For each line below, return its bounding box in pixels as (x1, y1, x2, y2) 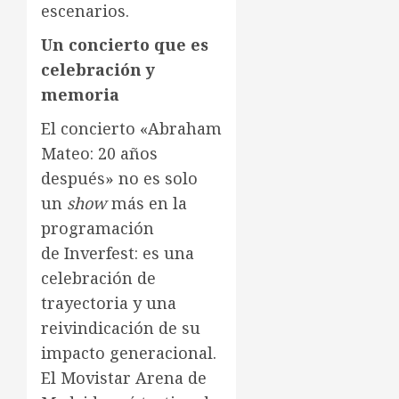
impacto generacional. (41, 342, 216, 364)
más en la (107, 192, 187, 215)
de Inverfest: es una (41, 242, 194, 265)
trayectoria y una (41, 292, 176, 314)
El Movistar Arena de (41, 367, 207, 389)
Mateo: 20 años (41, 142, 158, 165)
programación (41, 217, 154, 240)
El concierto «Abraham (41, 118, 222, 140)
